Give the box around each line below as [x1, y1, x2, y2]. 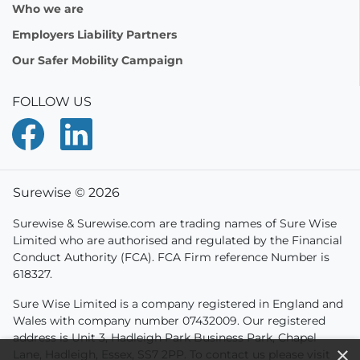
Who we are [12, 2, 84, 16]
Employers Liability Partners [12, 27, 177, 42]
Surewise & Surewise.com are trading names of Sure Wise [13, 216, 337, 231]
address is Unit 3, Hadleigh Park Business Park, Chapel [13, 330, 317, 345]
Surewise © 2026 [13, 185, 120, 200]
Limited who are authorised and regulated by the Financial [13, 233, 342, 247]
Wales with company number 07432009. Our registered [13, 313, 325, 328]
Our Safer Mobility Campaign [12, 53, 183, 67]
